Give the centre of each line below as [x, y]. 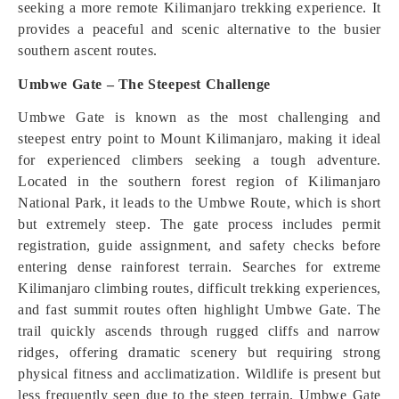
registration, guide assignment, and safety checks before [199, 245]
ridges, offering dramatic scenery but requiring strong [199, 352]
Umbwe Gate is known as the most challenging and [199, 117]
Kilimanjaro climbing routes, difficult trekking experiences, [199, 288]
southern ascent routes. [88, 50]
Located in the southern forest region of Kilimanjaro [199, 181]
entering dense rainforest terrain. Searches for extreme [199, 267]
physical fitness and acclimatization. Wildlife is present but [199, 374]
